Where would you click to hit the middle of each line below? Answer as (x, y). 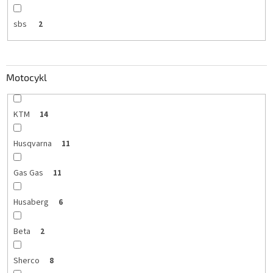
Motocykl (27, 77)
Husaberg (31, 202)
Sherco (26, 261)
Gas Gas (28, 173)
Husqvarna (32, 144)
